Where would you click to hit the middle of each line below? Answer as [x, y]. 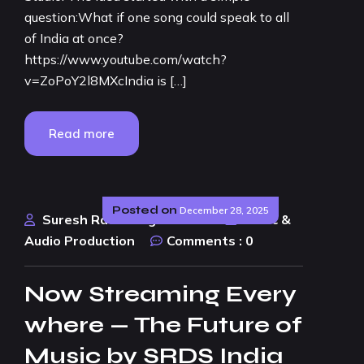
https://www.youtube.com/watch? [126, 59]
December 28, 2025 [224, 210]
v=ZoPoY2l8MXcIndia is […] [106, 80]
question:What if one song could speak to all [157, 17]
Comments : [204, 240]
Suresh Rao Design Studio [126, 219]
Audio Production [80, 240]
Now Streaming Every [160, 294]
